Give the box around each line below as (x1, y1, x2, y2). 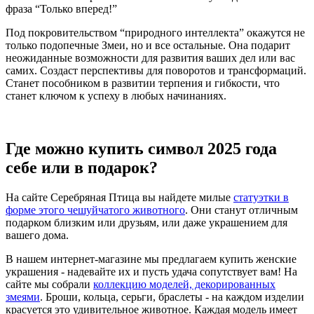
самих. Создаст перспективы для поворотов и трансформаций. (6, 64, 306, 76)
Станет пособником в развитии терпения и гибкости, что (6, 76, 280, 89)
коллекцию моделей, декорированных (93, 278, 275, 291)
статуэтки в (233, 191, 289, 204)
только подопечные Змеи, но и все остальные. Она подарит (6, 39, 290, 51)
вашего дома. (6, 229, 71, 242)
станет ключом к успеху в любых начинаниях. (6, 89, 229, 102)
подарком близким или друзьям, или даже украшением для (6, 217, 287, 229)
